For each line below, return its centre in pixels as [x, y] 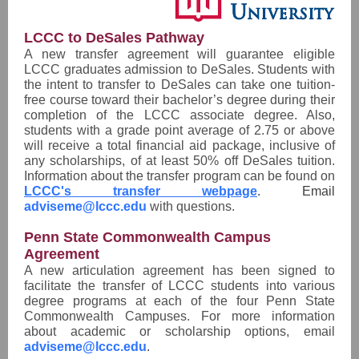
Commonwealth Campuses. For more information [179, 316]
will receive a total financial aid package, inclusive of [179, 145]
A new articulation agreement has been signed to [179, 270]
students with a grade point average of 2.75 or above [179, 130]
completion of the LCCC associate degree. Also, [179, 115]
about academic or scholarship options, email [179, 331]
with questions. [192, 206]
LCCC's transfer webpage [141, 191]
